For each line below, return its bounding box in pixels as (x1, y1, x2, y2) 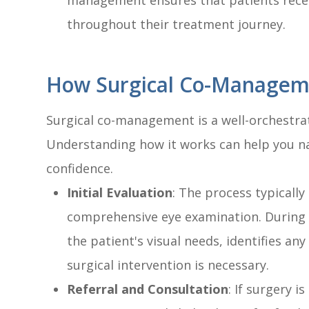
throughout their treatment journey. (67, 16, 286, 33)
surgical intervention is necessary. (67, 257, 270, 274)
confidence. (46, 160, 114, 177)
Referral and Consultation (67, 281, 229, 298)
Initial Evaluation (67, 184, 173, 201)
